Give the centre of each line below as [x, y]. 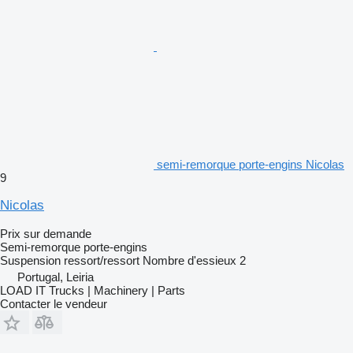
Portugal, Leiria [56, 277]
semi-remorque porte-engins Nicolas [251, 164]
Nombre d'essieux [190, 260]
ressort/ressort [102, 260]
